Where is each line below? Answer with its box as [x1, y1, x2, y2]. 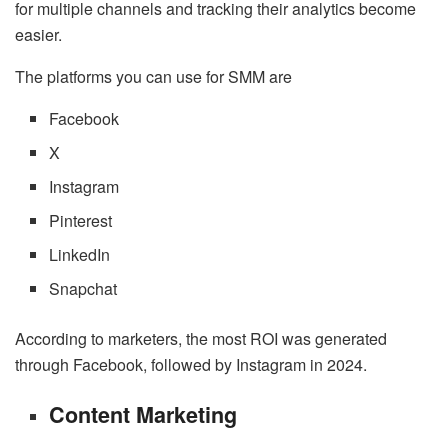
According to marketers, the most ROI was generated [15, 326, 387, 350]
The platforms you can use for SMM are [15, 64, 292, 88]
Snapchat [49, 276, 118, 300]
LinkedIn [49, 242, 111, 266]
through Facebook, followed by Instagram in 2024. [15, 352, 367, 376]
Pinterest [49, 208, 113, 232]
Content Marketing [49, 399, 238, 431]
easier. [15, 22, 62, 46]
